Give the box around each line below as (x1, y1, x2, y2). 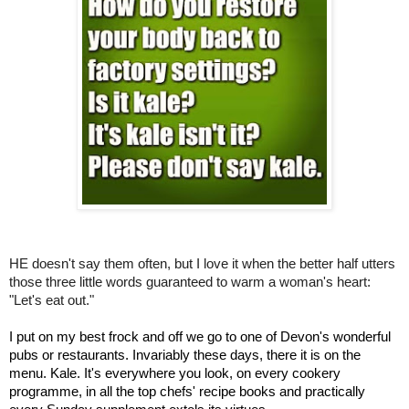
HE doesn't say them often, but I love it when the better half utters (9, 256, 395, 271)
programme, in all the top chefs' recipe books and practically (9, 383, 365, 399)
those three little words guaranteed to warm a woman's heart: (9, 274, 371, 289)
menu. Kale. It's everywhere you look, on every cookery (9, 365, 341, 381)
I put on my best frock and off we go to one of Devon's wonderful (9, 329, 391, 344)
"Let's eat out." (9, 292, 94, 308)
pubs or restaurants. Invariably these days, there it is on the (9, 347, 361, 362)
